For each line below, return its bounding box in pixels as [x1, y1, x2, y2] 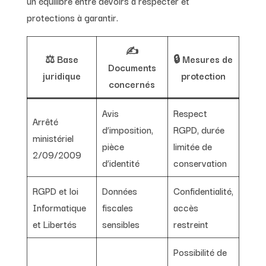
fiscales [102, 199, 133, 214]
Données [102, 183, 137, 198]
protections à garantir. [26, 9, 118, 24]
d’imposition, [102, 122, 153, 137]
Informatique [32, 199, 86, 214]
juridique [42, 68, 81, 83]
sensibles [102, 216, 140, 231]
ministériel [32, 130, 74, 145]
